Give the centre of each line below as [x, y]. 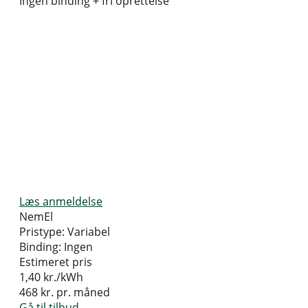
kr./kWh [63, 277]
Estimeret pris [56, 262]
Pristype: [42, 232]
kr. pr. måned [74, 293]
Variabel [89, 232]
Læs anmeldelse [61, 202]
